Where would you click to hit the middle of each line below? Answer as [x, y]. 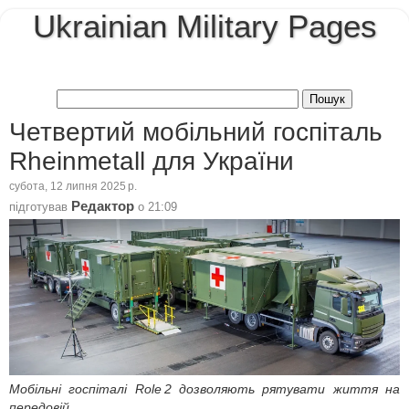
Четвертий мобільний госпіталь [196, 131]
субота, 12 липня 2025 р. [73, 187]
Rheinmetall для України [152, 161]
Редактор [103, 206]
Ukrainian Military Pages [204, 26]
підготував [40, 206]
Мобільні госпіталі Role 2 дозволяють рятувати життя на [204, 388]
